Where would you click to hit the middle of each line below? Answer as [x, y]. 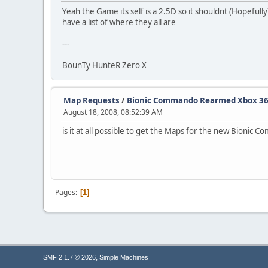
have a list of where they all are [119, 22]
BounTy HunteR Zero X [104, 65]
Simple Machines [124, 258]
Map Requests [92, 100]
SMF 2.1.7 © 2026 [69, 258]
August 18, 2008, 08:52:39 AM [113, 112]
